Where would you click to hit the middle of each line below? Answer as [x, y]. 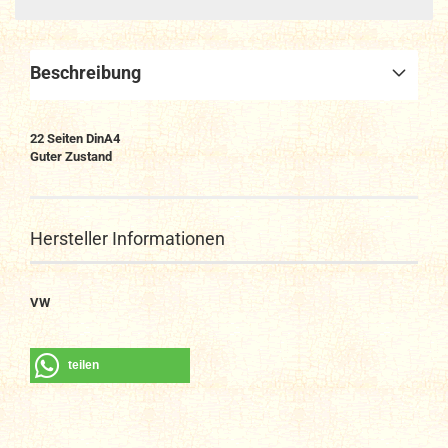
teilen [83, 365]
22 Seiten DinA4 [75, 138]
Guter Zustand [71, 156]
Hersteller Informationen [127, 238]
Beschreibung [85, 72]
